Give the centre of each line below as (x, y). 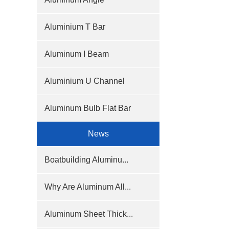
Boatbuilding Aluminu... (86, 160)
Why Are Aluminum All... (88, 187)
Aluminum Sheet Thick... (89, 214)
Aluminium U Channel (85, 81)
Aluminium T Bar (75, 27)
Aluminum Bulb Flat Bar (88, 108)
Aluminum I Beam (77, 54)
